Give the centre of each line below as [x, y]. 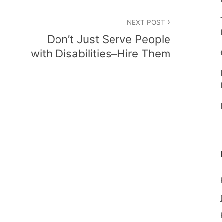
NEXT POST [146, 22]
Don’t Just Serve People [109, 39]
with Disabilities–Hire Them [101, 53]
